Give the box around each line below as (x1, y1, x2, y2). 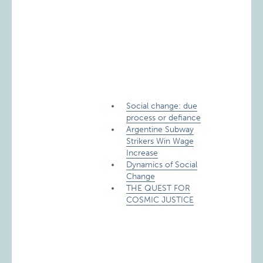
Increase (126, 148, 159, 158)
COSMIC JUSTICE (126, 195, 194, 205)
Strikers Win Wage (126, 136, 194, 146)
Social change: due (126, 101, 198, 111)
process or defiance (126, 113, 201, 123)
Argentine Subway (126, 124, 194, 134)
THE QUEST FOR (126, 183, 191, 193)
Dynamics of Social (126, 160, 198, 170)
